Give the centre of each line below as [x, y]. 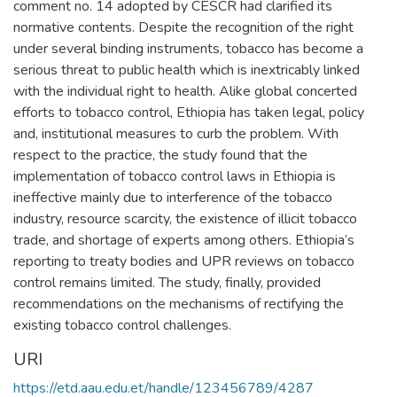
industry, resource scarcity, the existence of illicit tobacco [185, 218]
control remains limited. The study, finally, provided [167, 282]
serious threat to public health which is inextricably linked [187, 70]
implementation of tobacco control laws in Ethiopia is [175, 176]
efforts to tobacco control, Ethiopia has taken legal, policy [189, 112]
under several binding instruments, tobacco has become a [188, 48]
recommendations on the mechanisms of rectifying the [179, 304]
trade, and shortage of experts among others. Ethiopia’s [184, 240]
